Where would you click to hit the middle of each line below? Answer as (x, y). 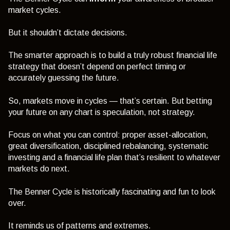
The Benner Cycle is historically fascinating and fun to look (112, 191)
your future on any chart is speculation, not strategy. (102, 112)
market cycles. (35, 10)
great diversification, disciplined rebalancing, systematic (108, 146)
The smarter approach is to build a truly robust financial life (113, 55)
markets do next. (39, 169)
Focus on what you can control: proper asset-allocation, (108, 135)
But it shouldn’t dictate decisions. (68, 33)
